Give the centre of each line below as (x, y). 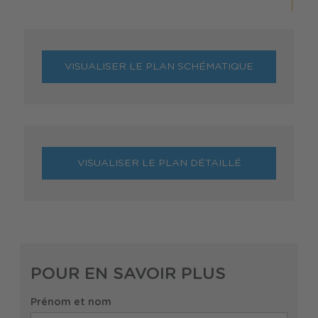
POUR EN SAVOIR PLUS (128, 274)
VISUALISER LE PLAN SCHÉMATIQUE (159, 66)
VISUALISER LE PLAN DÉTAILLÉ (159, 163)
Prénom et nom (71, 302)
